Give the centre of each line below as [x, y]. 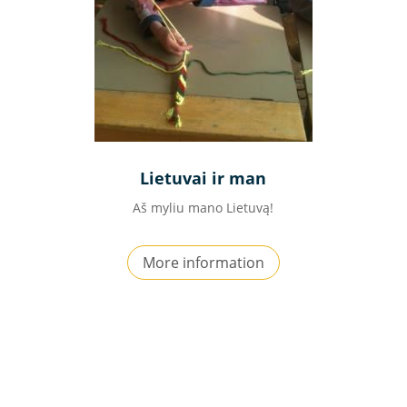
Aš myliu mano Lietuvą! [203, 207]
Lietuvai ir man [203, 178]
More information [203, 262]
